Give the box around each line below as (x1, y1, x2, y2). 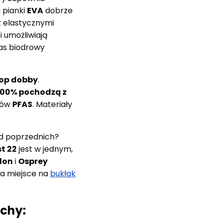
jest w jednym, (17, 143, 73, 155)
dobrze (43, 4, 73, 16)
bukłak (50, 167, 76, 179)
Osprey (18, 155, 48, 167)
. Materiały (32, 98, 72, 110)
